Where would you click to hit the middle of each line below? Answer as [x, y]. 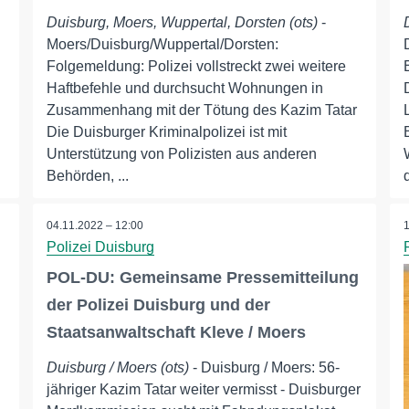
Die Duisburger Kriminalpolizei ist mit [166, 132]
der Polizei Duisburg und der [158, 305]
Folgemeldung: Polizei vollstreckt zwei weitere [196, 67]
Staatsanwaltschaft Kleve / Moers [176, 333]
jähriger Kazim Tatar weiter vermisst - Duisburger [203, 390]
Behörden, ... [87, 176]
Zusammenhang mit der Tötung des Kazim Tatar [201, 110]
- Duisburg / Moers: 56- [264, 368]
